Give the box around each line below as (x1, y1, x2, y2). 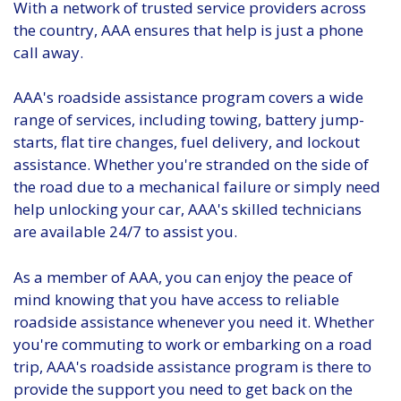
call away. (13, 41, 83, 63)
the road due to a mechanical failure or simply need (13, 176, 380, 198)
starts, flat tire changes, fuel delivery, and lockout (13, 132, 360, 153)
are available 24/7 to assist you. (13, 221, 237, 243)
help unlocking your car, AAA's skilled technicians (13, 199, 362, 220)
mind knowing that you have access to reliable (13, 288, 339, 310)
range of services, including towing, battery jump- (13, 109, 364, 131)
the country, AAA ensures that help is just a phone (13, 19, 363, 40)
